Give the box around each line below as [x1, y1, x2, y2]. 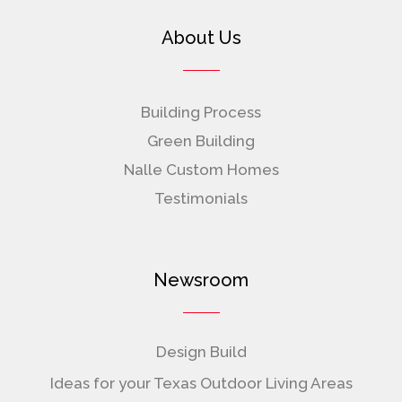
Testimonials [154, 188, 248, 207]
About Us [161, 26, 241, 48]
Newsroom [153, 268, 249, 291]
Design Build [155, 342, 247, 361]
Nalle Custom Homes [123, 160, 279, 179]
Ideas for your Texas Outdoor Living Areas [49, 373, 353, 392]
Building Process [141, 102, 261, 121]
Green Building [147, 131, 255, 150]
